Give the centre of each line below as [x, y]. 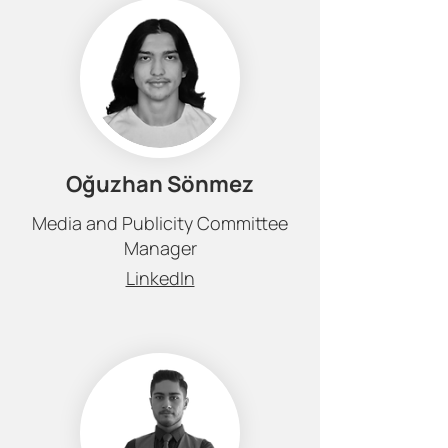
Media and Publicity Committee [160, 223]
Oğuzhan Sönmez [160, 184]
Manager [160, 248]
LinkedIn [160, 278]
